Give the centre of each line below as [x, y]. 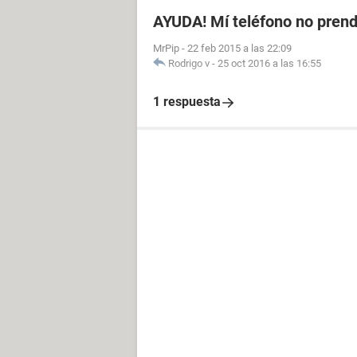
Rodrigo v [189, 63]
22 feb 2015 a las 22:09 [239, 48]
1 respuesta [187, 102]
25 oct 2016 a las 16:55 [269, 63]
